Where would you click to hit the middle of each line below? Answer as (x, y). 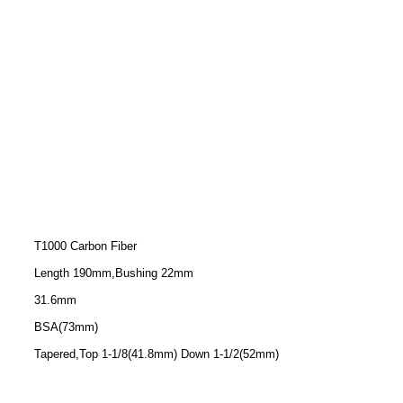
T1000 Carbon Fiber (85, 246)
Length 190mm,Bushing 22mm (114, 273)
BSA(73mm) (66, 327)
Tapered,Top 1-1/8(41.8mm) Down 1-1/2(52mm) (157, 354)
